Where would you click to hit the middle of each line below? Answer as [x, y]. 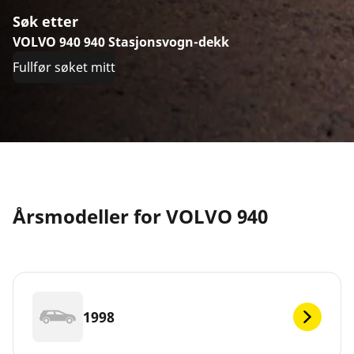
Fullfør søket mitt [64, 68]
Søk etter [45, 22]
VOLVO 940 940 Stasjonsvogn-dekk [121, 42]
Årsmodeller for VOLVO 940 [140, 217]
